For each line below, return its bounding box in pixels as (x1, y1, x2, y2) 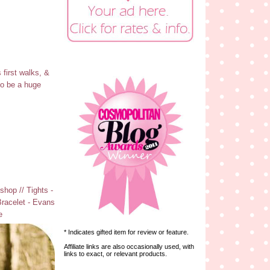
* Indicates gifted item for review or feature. (64, 228, 189, 236)
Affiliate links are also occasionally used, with (64, 242, 194, 250)
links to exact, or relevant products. (64, 250, 167, 257)
